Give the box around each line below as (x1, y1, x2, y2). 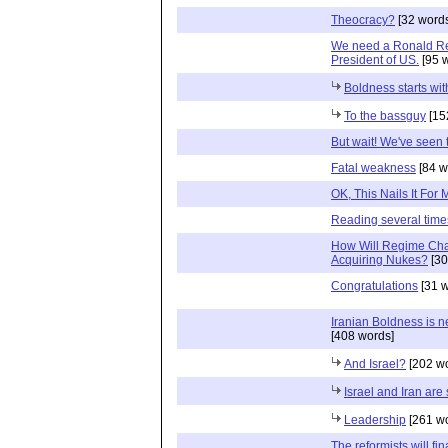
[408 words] (331, 328, 394, 343)
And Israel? (344, 356, 406, 371)
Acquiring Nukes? (331, 252, 428, 267)
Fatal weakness (331, 160, 416, 175)
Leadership (344, 412, 406, 427)
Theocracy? (331, 12, 395, 27)
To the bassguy (344, 108, 426, 123)
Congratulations (331, 278, 418, 293)
